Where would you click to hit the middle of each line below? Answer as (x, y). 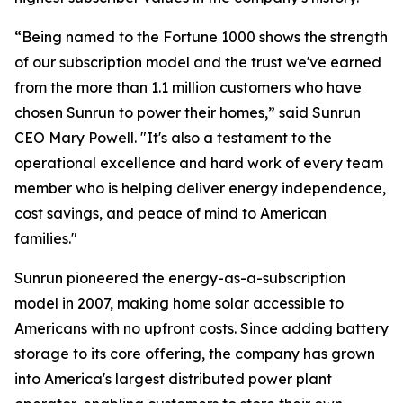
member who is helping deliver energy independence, (200, 188)
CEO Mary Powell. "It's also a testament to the (173, 138)
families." (46, 238)
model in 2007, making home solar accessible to (179, 303)
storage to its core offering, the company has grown (195, 354)
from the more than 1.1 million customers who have (188, 87)
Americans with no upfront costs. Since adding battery (201, 328)
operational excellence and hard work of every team (199, 163)
